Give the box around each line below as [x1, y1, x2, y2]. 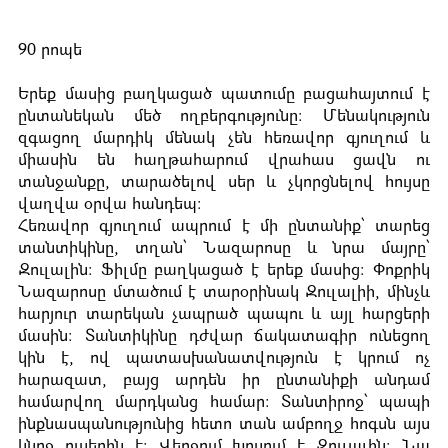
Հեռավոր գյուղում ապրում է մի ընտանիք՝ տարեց [18, 219, 430, 236]
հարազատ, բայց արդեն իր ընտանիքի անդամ [18, 373, 430, 390]
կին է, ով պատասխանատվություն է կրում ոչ [18, 351, 430, 368]
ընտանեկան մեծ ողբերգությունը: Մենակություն [18, 109, 430, 126]
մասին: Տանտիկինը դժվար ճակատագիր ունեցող [18, 329, 430, 346]
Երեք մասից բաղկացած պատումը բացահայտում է [18, 87, 430, 104]
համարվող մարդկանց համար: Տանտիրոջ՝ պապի [18, 395, 430, 412]
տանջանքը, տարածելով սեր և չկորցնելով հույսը [18, 175, 430, 192]
